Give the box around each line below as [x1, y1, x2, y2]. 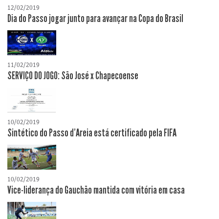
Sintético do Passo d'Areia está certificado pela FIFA [7, 127, 176, 140]
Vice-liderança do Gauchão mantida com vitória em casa [7, 184, 185, 197]
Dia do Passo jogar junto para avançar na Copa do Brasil [7, 12, 183, 25]
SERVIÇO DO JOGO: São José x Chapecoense [7, 69, 138, 83]
